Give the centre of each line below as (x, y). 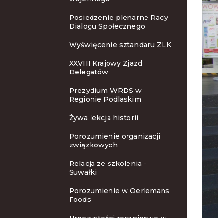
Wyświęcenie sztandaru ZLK (120, 45)
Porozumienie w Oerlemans (119, 191)
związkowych (93, 145)
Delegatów (89, 72)
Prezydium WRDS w (106, 91)
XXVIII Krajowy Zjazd (106, 63)
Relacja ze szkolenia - (108, 163)
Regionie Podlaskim (105, 99)
